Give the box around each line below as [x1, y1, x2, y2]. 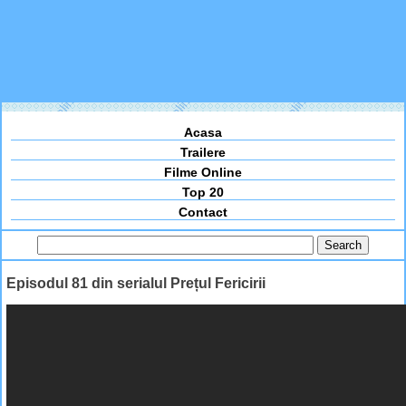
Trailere [180, 145, 226, 160]
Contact [179, 205, 227, 220]
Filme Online [164, 165, 242, 180]
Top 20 [182, 185, 224, 200]
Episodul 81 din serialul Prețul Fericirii [6, 275, 266, 291]
